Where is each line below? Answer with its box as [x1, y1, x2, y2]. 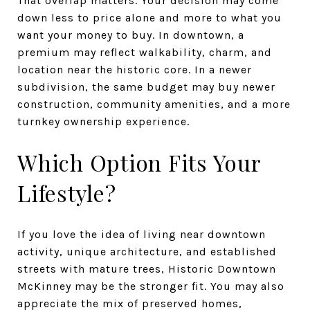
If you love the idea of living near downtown [17, 227, 266, 241]
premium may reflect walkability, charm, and [17, 45, 272, 59]
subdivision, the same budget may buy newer [17, 80, 275, 93]
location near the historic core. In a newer [17, 62, 252, 76]
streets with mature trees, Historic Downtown [17, 262, 276, 275]
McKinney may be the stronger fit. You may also [17, 279, 284, 293]
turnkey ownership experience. [17, 114, 190, 128]
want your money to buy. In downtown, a [17, 28, 244, 42]
